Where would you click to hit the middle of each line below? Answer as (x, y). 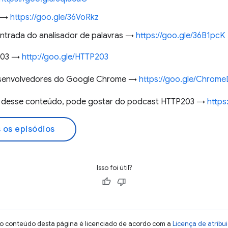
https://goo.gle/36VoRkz (54, 17)
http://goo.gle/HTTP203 (65, 57)
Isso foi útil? (114, 168)
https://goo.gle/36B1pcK (180, 36)
